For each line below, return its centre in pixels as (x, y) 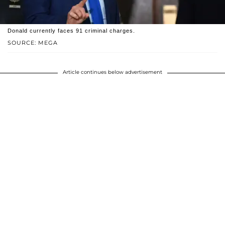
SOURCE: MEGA (33, 43)
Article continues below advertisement (113, 72)
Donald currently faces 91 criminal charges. (71, 31)
